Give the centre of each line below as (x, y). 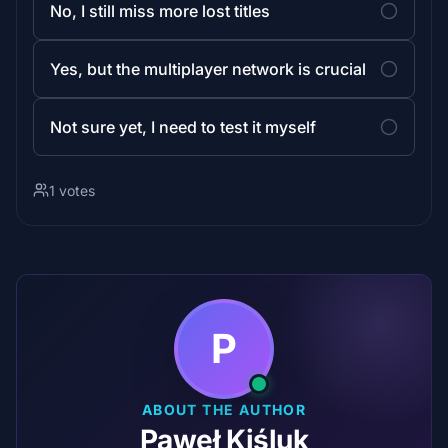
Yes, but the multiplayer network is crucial (208, 68)
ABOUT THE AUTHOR (224, 409)
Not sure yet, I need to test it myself (183, 126)
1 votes (72, 190)
